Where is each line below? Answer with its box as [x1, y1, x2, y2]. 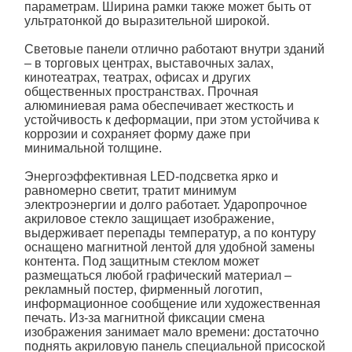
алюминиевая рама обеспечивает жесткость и [24, 99, 294, 113]
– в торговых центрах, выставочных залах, [24, 57, 273, 71]
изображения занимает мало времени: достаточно [24, 325, 319, 339]
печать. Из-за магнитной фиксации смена [24, 311, 265, 325]
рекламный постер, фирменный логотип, [24, 283, 262, 297]
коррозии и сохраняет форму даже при [24, 127, 251, 141]
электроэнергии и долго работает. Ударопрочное [24, 198, 307, 212]
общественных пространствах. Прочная [24, 85, 258, 99]
